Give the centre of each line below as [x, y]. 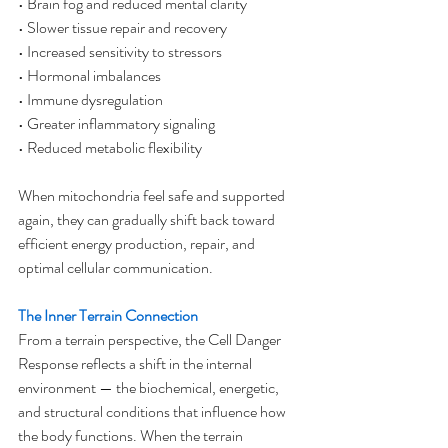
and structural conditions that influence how [153, 411]
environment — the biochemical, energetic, [150, 387]
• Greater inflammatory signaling [116, 123]
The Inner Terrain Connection [108, 315]
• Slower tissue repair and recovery [122, 27]
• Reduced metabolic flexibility [110, 147]
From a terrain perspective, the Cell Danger [151, 339]
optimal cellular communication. [115, 267]
